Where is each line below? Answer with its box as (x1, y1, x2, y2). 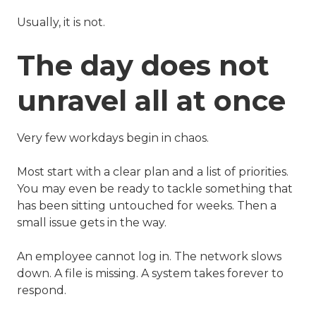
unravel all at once (17, 83, 286, 119)
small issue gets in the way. (17, 216, 166, 230)
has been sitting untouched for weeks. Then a (17, 199, 276, 213)
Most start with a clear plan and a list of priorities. (17, 165, 288, 179)
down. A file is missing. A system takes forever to (17, 267, 284, 281)
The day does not (17, 48, 269, 83)
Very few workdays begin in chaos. (17, 131, 209, 145)
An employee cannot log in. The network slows (17, 250, 281, 264)
